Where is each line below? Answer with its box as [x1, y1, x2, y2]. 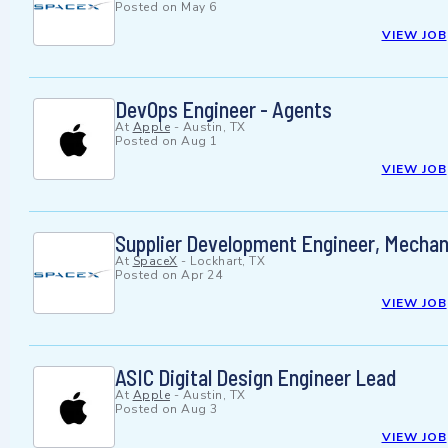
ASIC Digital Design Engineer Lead [115, 364, 396, 391]
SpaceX [132, 253, 178, 270]
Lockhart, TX [190, 253, 265, 270]
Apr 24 [181, 267, 222, 284]
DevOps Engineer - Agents [115, 96, 332, 123]
